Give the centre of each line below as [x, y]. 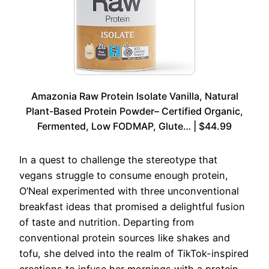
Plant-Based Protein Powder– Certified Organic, [134, 111]
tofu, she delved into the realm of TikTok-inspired [134, 253]
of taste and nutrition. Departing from [107, 222]
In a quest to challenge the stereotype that [118, 159]
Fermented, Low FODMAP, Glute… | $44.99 [134, 126]
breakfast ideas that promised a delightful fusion [132, 206]
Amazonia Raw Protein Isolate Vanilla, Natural [134, 96]
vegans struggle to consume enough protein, [124, 175]
